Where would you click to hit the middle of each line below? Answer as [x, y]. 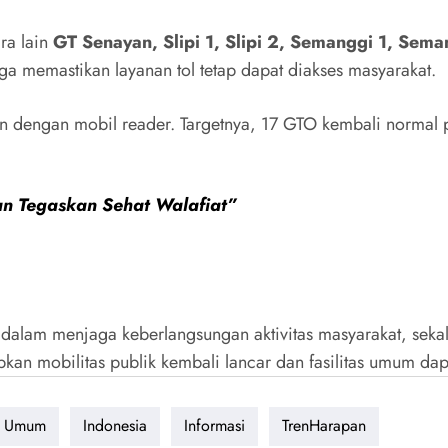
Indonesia [115, 426]
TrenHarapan [324, 426]
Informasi [214, 426]
